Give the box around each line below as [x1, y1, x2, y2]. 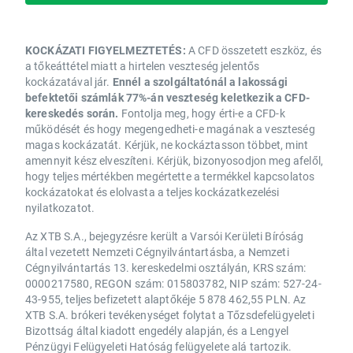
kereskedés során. [25, 106, 119, 121]
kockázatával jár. [25, 74, 113, 90]
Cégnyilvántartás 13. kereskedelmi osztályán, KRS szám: [25, 260, 307, 276]
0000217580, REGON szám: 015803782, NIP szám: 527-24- [25, 276, 321, 292]
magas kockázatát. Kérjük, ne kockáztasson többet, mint [25, 137, 309, 153]
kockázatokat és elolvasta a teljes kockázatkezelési [25, 184, 280, 200]
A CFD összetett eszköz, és [188, 43, 321, 58]
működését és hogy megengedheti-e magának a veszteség [25, 121, 315, 137]
